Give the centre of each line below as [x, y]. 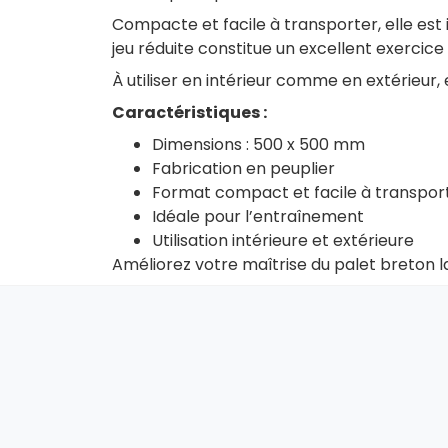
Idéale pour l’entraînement [258, 216]
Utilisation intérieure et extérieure [283, 240]
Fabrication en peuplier [243, 168]
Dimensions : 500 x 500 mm [258, 144]
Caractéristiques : [189, 112]
